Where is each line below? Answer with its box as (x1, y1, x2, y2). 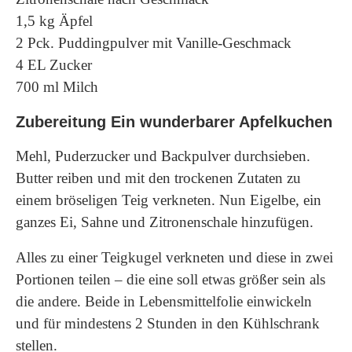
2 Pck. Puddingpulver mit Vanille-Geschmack (16, 35, 291, 51)
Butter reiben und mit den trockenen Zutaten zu (16, 170, 301, 186)
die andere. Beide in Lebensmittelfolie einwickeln (16, 293, 312, 310)
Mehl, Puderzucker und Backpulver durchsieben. (16, 148, 310, 164)
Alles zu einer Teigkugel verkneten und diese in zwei (16, 249, 333, 266)
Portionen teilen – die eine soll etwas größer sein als (16, 271, 325, 288)
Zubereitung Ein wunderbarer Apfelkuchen (16, 113, 332, 130)
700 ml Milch (16, 79, 98, 95)
